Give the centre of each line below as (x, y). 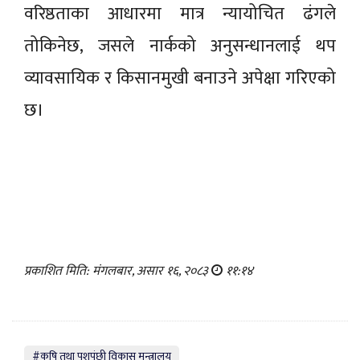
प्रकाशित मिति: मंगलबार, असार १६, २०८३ (118, 272)
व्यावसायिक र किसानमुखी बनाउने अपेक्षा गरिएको (180, 79)
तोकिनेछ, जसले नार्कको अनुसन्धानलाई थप (180, 47)
